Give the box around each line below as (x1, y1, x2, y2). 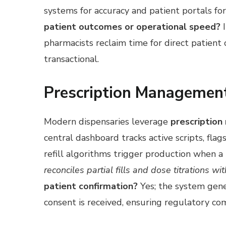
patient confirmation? (44, 180, 138, 192)
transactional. (44, 53, 99, 66)
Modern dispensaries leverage (44, 115, 171, 128)
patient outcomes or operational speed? (44, 21, 220, 33)
